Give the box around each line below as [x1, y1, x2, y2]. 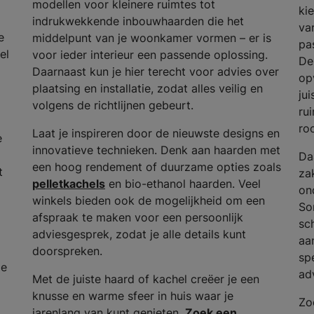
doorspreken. [32, 243, 109, 258]
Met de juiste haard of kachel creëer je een [32, 271, 259, 286]
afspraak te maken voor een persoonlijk [32, 210, 243, 224]
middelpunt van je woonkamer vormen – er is [32, 30, 271, 45]
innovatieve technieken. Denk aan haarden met [32, 142, 280, 157]
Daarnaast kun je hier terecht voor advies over [32, 64, 279, 78]
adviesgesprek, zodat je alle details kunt [32, 226, 246, 241]
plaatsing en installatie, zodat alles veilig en [32, 81, 263, 95]
